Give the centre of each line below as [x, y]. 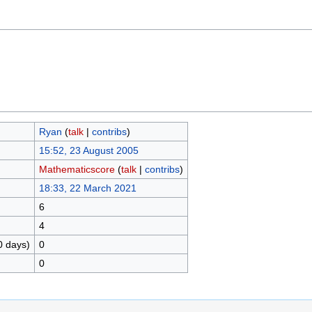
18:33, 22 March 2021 [87, 188]
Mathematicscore [77, 169]
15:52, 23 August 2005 [88, 150]
